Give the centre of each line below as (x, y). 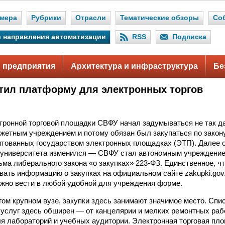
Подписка (189, 37)
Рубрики (46, 18)
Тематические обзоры (159, 18)
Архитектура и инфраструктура (134, 66)
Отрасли (91, 18)
